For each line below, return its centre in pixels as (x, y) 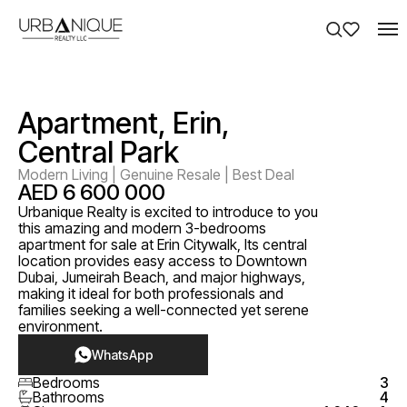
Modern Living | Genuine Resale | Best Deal (156, 174)
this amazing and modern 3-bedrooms (142, 228)
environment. (60, 326)
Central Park (99, 152)
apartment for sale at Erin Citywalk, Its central (163, 244)
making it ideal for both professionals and (151, 293)
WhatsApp (122, 354)
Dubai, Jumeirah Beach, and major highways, (162, 277)
